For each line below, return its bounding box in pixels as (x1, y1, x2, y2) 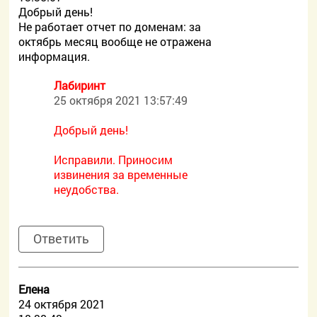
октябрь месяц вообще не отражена (18, 34, 212, 49)
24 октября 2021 (18, 296, 106, 311)
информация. (18, 49, 91, 64)
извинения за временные (54, 167, 188, 182)
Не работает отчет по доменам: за (18, 19, 202, 34)
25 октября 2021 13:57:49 (54, 93, 188, 108)
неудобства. (54, 182, 120, 197)
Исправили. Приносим (54, 152, 173, 167)
